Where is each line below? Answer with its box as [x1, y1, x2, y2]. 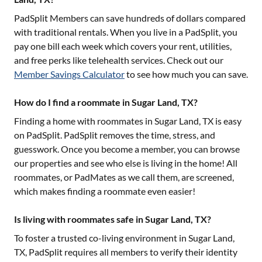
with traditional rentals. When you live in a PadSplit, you [14, 26, 237, 37]
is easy [213, 115, 242, 126]
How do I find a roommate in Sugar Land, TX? [14, 96, 198, 108]
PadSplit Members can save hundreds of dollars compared [14, 12, 246, 23]
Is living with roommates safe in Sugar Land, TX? [14, 213, 211, 225]
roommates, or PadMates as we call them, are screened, [14, 171, 234, 182]
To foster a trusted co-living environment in [14, 232, 188, 243]
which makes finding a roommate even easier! [14, 185, 195, 196]
